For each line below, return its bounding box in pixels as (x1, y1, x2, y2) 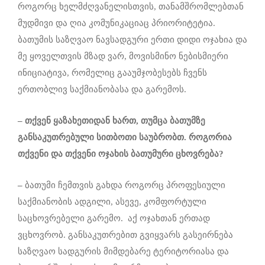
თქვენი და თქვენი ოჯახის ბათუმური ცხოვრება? (18, 149, 224, 159)
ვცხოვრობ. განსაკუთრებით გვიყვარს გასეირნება (18, 230, 233, 240)
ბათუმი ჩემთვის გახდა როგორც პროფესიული (22, 180, 225, 190)
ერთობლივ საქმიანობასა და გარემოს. (18, 85, 186, 95)
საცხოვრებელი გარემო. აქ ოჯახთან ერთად (18, 214, 210, 224)
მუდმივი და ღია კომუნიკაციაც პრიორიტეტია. (18, 18, 215, 28)
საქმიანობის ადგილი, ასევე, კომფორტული (18, 197, 206, 207)
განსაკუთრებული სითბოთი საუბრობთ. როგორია (18, 132, 232, 143)
